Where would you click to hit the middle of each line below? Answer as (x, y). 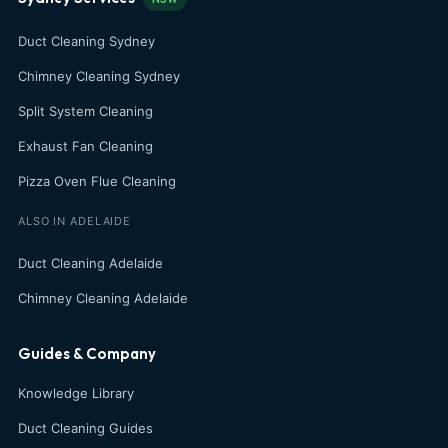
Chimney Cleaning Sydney (99, 76)
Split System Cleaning (85, 111)
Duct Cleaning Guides (85, 427)
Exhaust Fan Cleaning (85, 146)
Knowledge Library (76, 392)
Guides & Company (87, 353)
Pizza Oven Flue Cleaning (97, 181)
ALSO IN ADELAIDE (75, 221)
